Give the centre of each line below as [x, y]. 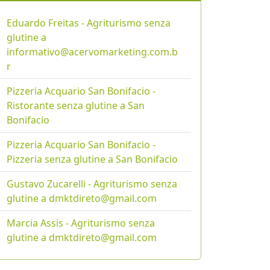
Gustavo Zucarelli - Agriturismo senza [92, 184]
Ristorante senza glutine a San [76, 106]
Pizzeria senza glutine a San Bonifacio [92, 159]
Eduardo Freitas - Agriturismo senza [89, 23]
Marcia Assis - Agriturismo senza [81, 223]
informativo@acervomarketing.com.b [92, 52]
